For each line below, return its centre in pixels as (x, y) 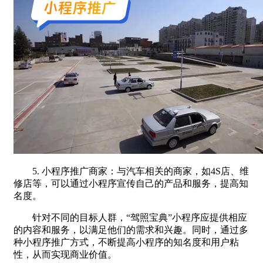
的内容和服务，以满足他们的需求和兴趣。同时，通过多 (131, 230)
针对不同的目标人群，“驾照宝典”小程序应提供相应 (130, 217)
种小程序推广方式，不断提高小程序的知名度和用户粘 (126, 242)
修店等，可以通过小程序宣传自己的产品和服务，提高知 (131, 183)
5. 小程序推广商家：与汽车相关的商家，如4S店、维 (131, 171)
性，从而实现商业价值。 (65, 254)
